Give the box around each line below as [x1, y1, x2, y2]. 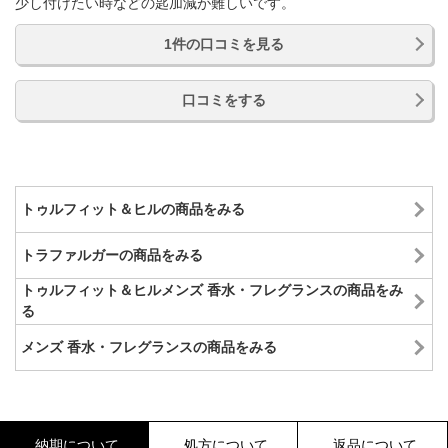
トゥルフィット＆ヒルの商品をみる [21, 200, 245, 217]
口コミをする [182, 91, 266, 108]
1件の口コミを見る [164, 35, 284, 52]
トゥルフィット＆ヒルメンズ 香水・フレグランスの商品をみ [21, 282, 403, 299]
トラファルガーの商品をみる [21, 246, 203, 263]
